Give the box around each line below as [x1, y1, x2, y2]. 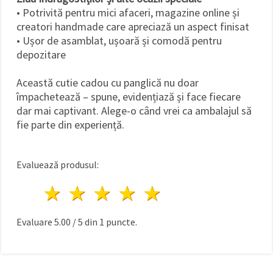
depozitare [16, 47, 66, 62]
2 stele [90, 180, 147, 206]
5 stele [165, 180, 221, 206]
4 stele [140, 180, 196, 206]
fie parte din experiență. [16, 117, 124, 132]
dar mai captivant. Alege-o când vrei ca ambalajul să [16, 103, 252, 118]
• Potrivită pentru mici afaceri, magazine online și [16, 5, 239, 19]
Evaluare [16, 215, 54, 228]
